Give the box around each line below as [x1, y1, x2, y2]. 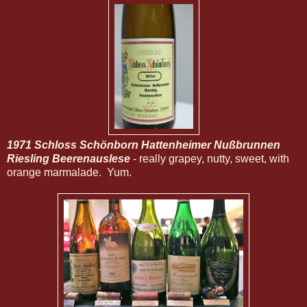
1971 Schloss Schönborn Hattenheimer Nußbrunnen [7, 139, 280, 151]
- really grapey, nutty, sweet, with [130, 153, 289, 165]
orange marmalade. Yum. [7, 167, 132, 179]
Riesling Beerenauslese [7, 153, 130, 165]
